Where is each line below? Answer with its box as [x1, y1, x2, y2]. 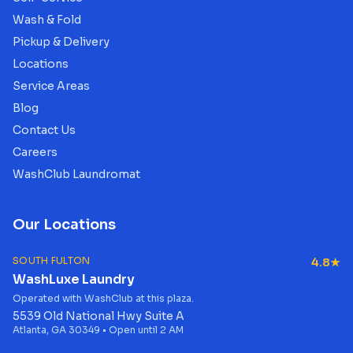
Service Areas [13, 79, 90, 93]
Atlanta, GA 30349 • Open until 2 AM [13, 324, 184, 336]
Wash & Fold [13, 13, 81, 27]
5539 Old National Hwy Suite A [13, 309, 184, 323]
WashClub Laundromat [13, 167, 140, 181]
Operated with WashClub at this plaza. [13, 292, 194, 304]
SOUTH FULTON [13, 255, 91, 266]
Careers [13, 145, 58, 159]
